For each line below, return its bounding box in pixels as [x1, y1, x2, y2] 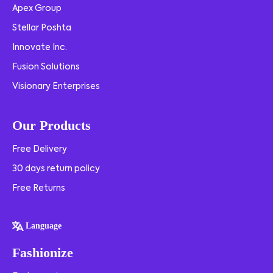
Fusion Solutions [12, 63, 80, 71]
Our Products [12, 118, 91, 133]
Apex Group [12, 4, 62, 13]
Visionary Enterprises [12, 82, 100, 91]
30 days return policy [12, 165, 100, 173]
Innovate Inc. [12, 43, 67, 52]
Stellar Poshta [12, 24, 71, 32]
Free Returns [12, 184, 65, 193]
